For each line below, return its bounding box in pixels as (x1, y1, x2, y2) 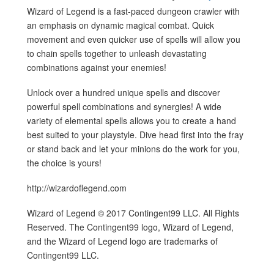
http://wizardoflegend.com (27, 181, 127, 194)
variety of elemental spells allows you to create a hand (27, 114, 236, 127)
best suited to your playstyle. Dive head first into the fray (27, 128, 243, 141)
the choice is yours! (27, 156, 102, 169)
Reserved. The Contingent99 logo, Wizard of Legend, (27, 220, 234, 233)
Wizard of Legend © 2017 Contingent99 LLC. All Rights (27, 206, 239, 219)
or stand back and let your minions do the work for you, (27, 142, 240, 155)
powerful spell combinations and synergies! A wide (27, 100, 221, 113)
